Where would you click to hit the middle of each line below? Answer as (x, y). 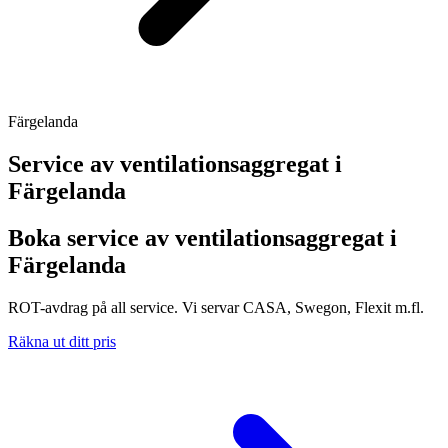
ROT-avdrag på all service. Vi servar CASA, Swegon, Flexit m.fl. (216, 308)
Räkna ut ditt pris (62, 342)
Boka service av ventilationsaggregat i (202, 238)
